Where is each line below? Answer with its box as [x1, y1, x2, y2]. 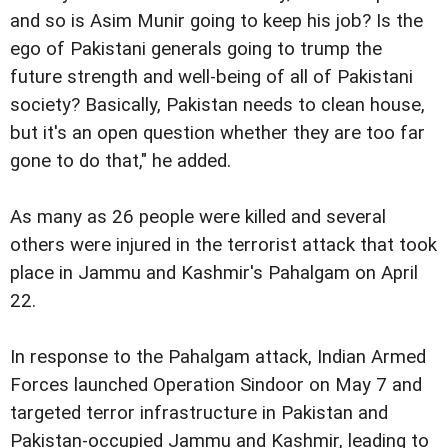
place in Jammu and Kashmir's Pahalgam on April [10, 262, 418, 284]
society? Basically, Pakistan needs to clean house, [10, 93, 425, 116]
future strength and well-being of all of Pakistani [10, 65, 413, 88]
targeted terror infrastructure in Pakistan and [10, 402, 388, 425]
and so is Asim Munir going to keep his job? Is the [10, 9, 423, 32]
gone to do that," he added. [10, 149, 231, 172]
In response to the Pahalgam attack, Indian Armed [10, 346, 426, 369]
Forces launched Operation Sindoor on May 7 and [10, 374, 422, 397]
